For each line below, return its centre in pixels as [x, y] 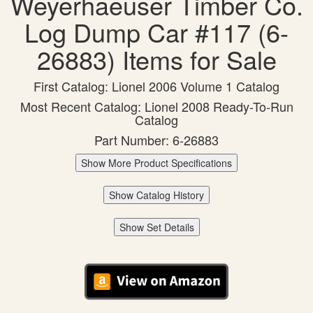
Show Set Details [156, 227]
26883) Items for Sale [156, 59]
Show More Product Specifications [156, 163]
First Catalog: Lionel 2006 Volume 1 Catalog [156, 86]
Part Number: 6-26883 [156, 140]
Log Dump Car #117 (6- [156, 32]
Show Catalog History [156, 195]
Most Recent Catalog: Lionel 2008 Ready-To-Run [156, 107]
